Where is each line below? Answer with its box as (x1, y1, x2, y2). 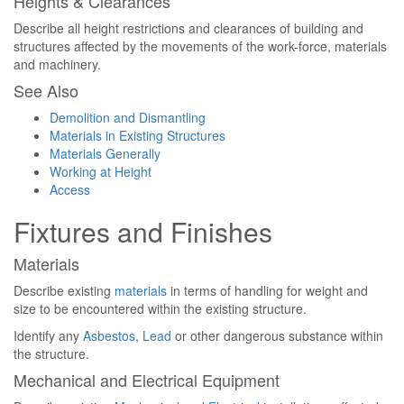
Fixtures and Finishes (14, 212, 272, 251)
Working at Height (50, 162, 151, 180)
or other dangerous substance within (171, 326, 383, 344)
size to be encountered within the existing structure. (14, 299, 307, 317)
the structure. (14, 344, 89, 363)
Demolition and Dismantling (50, 108, 206, 126)
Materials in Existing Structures (50, 126, 225, 144)
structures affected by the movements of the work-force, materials (14, 37, 387, 55)
